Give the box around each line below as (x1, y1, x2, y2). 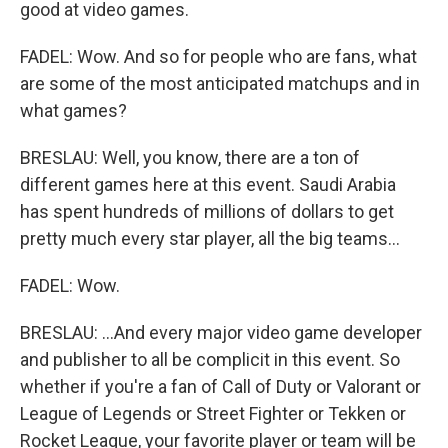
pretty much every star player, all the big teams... (20, 228, 400, 249)
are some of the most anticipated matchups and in (20, 73, 420, 94)
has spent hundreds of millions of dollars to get (20, 201, 394, 222)
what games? (20, 100, 127, 121)
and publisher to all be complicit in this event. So (20, 349, 400, 370)
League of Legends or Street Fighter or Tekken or (20, 403, 406, 424)
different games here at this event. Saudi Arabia (20, 174, 396, 195)
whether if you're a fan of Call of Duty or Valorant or (20, 376, 421, 397)
